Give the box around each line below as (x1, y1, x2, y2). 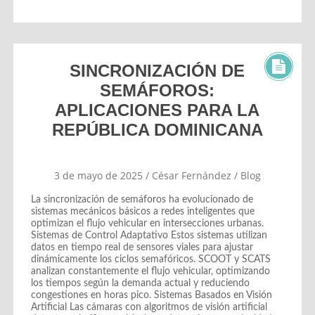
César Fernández (151, 168, 231, 182)
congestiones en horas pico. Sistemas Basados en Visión (30, 290, 272, 300)
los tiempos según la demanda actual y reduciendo (30, 278, 250, 288)
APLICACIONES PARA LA (55, 100, 260, 120)
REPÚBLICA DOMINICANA (51, 120, 263, 139)
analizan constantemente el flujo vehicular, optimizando (30, 266, 270, 276)
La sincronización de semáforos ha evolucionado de (30, 194, 253, 205)
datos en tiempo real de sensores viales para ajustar (30, 242, 253, 252)
